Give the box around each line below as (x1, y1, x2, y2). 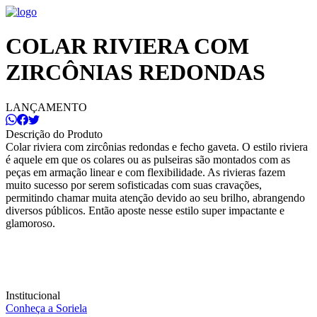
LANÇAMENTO (6, 100, 87, 113)
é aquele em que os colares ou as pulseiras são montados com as (6, 153, 290, 166)
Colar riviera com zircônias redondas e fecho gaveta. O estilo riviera (6, 140, 308, 153)
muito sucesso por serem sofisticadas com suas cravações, (6, 178, 262, 191)
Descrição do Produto (6, 127, 103, 140)
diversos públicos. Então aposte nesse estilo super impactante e (6, 204, 284, 217)
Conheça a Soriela (6, 301, 87, 314)
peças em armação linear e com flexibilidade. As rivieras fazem (6, 166, 285, 178)
